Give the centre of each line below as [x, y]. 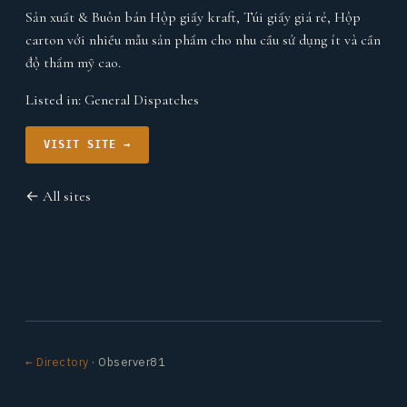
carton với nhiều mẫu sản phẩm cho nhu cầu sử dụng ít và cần [203, 40]
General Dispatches [142, 100]
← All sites [58, 196]
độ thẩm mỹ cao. [73, 63]
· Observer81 [127, 362]
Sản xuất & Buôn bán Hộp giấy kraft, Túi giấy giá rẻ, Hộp [193, 17]
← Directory [57, 362]
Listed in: [55, 100]
